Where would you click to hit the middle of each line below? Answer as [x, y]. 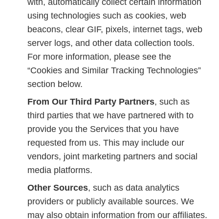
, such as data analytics [134, 188]
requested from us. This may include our [106, 143]
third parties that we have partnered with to [110, 115]
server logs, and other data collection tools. [111, 43]
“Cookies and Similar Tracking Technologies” [114, 70]
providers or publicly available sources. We [111, 201]
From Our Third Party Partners [91, 102]
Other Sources [58, 188]
